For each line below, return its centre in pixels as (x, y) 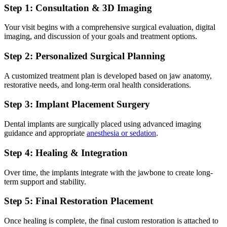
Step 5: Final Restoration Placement (79, 201)
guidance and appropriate (45, 133)
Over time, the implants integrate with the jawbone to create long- (108, 172)
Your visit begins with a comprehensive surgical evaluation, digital (110, 27)
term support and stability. (45, 181)
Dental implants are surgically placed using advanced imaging (103, 124)
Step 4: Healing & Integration (66, 153)
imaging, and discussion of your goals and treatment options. (101, 36)
